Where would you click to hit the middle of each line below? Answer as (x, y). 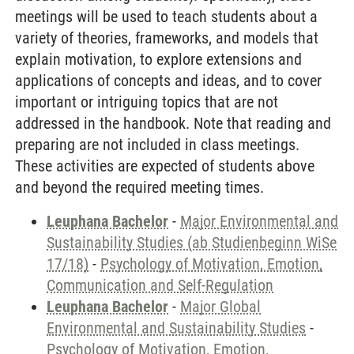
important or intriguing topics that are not (147, 102)
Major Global (220, 307)
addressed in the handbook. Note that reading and (173, 123)
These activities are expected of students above (165, 166)
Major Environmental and (259, 221)
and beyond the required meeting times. (139, 187)
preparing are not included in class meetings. (157, 145)
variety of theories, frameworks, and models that (167, 38)
